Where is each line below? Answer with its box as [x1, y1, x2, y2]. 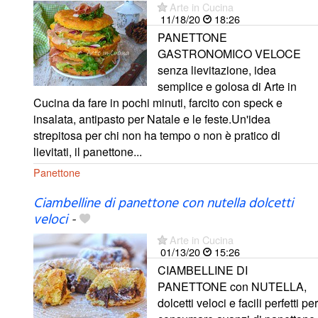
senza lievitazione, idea [158, 61, 276, 78]
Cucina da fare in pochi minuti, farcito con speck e [33, 94, 283, 111]
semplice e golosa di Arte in [158, 77, 297, 94]
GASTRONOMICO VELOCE [158, 45, 301, 62]
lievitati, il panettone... [33, 143, 142, 160]
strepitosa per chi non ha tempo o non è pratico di [33, 126, 280, 143]
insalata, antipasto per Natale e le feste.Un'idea [33, 110, 270, 127]
